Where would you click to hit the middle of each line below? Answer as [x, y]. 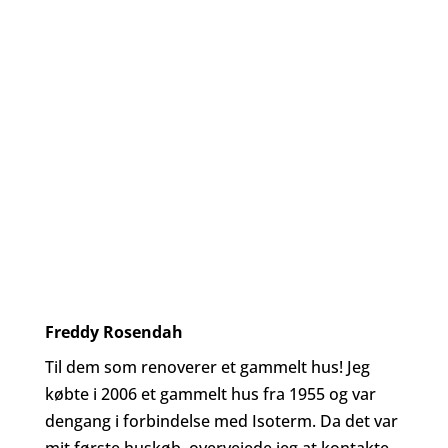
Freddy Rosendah [113, 332]
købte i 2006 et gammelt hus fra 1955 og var [210, 394]
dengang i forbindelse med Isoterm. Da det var [221, 421]
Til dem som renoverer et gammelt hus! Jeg [207, 367]
